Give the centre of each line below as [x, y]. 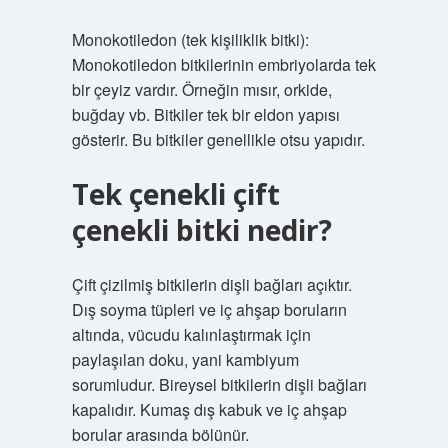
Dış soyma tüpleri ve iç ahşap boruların [209, 309]
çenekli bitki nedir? [201, 230]
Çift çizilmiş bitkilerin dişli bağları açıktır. [211, 284]
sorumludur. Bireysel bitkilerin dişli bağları [219, 384]
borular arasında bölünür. [160, 434]
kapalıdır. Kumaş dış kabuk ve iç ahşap [209, 409]
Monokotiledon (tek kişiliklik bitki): [190, 39]
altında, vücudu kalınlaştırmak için [191, 334]
